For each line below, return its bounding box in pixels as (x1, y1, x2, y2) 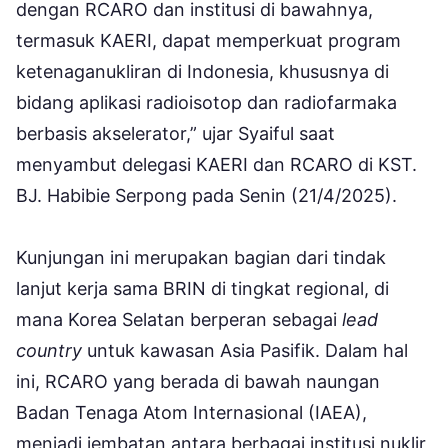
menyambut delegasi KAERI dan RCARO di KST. (16, 153, 417, 175)
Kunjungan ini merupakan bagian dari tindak (16, 246, 386, 268)
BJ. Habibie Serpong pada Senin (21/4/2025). (16, 184, 397, 206)
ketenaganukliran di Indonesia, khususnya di (16, 60, 389, 82)
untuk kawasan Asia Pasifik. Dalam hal (82, 339, 408, 361)
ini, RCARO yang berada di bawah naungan (16, 370, 380, 392)
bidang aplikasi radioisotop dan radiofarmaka (16, 91, 397, 113)
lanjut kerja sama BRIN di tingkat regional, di (16, 277, 389, 299)
